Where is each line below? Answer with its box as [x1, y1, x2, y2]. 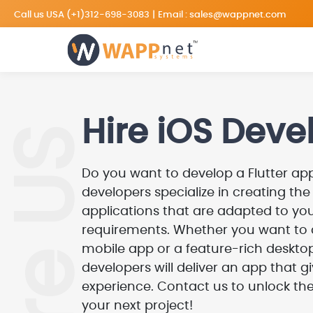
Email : [158, 10, 189, 20]
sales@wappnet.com [189, 10, 286, 20]
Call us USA [14, 10, 66, 20]
